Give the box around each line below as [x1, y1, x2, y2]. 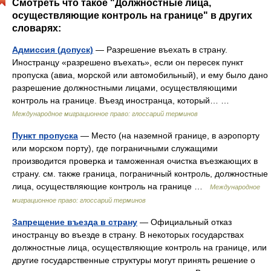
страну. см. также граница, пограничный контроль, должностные [12, 169, 268, 178]
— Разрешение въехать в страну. [93, 45, 227, 54]
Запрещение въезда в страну [12, 217, 137, 227]
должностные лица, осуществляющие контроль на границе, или [12, 243, 267, 252]
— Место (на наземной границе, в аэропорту [78, 131, 260, 140]
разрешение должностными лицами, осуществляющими [12, 83, 237, 93]
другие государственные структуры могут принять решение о [12, 255, 255, 265]
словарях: [12, 23, 61, 33]
